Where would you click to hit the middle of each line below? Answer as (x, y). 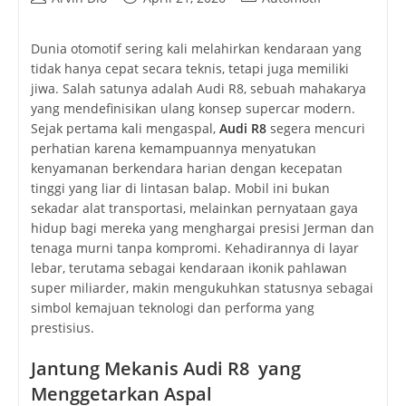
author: (52, 16)
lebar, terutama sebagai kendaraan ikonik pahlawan (188, 268)
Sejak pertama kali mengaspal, (125, 129)
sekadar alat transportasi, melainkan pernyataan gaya (194, 208)
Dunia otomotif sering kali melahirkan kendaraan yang (196, 49)
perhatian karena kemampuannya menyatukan (173, 149)
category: (267, 16)
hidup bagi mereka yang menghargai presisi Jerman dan (202, 228)
